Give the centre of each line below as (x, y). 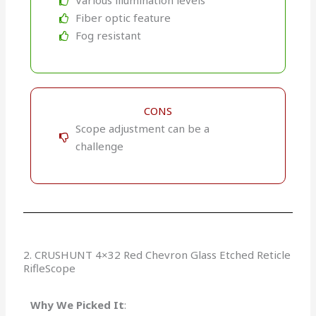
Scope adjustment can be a (142, 129)
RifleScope (50, 268)
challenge (99, 146)
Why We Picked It (78, 305)
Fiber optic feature (123, 18)
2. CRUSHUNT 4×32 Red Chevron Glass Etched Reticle (157, 255)
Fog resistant (108, 36)
